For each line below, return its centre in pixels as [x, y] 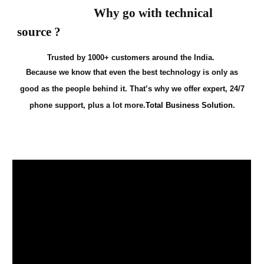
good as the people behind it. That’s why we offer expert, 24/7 [132, 88]
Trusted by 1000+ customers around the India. [131, 57]
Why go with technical [115, 13]
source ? [39, 32]
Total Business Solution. [190, 105]
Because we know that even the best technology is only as [132, 72]
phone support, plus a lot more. [87, 105]
